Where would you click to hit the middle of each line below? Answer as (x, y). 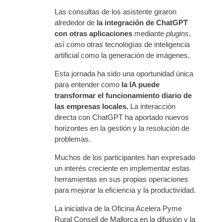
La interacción (153, 107)
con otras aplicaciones (93, 34)
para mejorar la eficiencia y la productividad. (125, 190)
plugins (177, 34)
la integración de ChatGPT (142, 23)
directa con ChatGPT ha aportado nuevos (122, 117)
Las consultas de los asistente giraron (115, 12)
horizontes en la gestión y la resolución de (122, 128)
